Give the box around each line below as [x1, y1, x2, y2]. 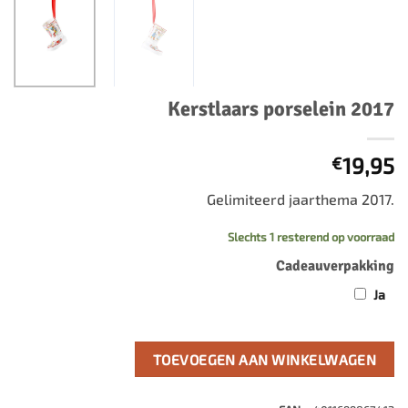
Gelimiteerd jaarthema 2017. [207, 189, 394, 208]
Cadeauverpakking [276, 257, 394, 276]
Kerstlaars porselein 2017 [168, 96, 394, 122]
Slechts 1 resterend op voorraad [228, 229, 394, 244]
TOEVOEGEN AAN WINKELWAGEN [152, 351, 377, 369]
